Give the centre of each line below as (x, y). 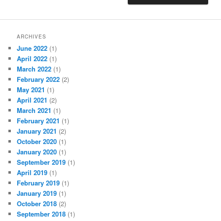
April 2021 (32, 100)
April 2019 (32, 172)
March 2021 (34, 110)
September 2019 (41, 162)
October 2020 (37, 141)
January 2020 (37, 151)
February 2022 (38, 79)
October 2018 (37, 203)
